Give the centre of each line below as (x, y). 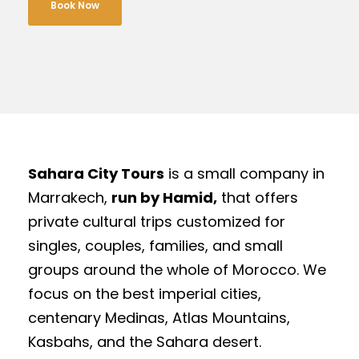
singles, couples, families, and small (155, 245)
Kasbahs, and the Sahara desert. (145, 341)
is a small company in (244, 173)
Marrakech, (70, 197)
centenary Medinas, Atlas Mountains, (159, 317)
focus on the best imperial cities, (145, 293)
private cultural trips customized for (157, 221)
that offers (258, 197)
